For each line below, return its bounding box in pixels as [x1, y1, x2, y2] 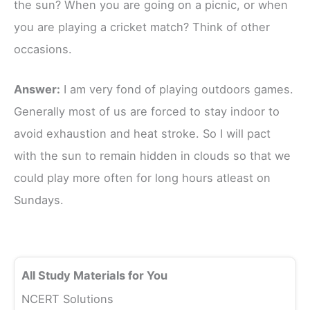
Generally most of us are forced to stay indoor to [14, 104, 280, 119]
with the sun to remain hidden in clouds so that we [14, 149, 291, 163]
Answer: [14, 82, 60, 97]
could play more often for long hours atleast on [14, 171, 271, 185]
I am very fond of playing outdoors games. [60, 82, 293, 97]
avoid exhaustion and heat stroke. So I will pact [14, 127, 271, 141]
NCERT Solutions [21, 291, 113, 306]
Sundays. [14, 193, 64, 208]
